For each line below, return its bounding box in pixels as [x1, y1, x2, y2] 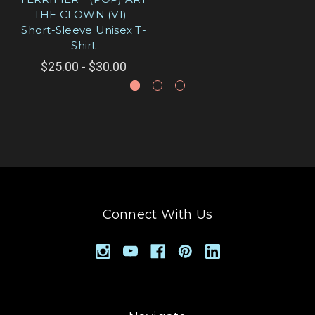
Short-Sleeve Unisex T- [21, 22, 146, 37]
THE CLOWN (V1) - [33, 7, 134, 21]
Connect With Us [102, 206, 213, 222]
